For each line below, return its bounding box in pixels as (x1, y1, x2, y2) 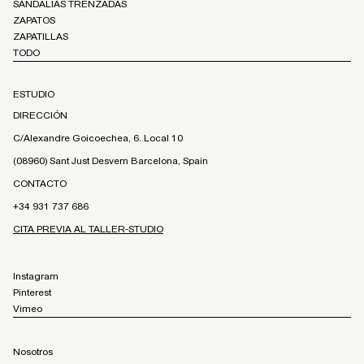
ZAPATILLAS (13, 31, 68, 43)
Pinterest (13, 287, 51, 299)
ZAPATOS (13, 15, 55, 27)
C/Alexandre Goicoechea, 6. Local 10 (13, 132, 183, 145)
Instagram (13, 271, 58, 283)
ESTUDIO (13, 89, 54, 101)
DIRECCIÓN (13, 110, 70, 122)
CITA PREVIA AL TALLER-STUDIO (13, 223, 163, 236)
